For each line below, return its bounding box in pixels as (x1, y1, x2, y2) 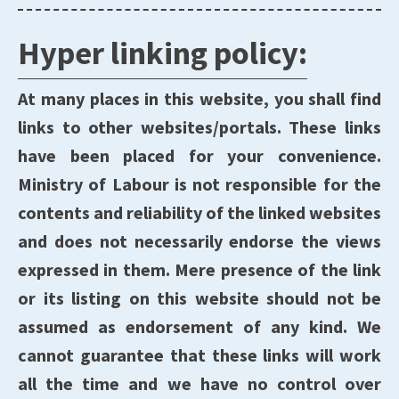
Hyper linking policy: (18, 33, 307, 73)
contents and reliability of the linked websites (18, 201, 381, 224)
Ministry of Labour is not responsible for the (18, 173, 381, 195)
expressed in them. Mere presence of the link (18, 258, 381, 281)
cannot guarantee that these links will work (18, 344, 381, 366)
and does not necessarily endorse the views (18, 230, 381, 252)
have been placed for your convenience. (18, 144, 381, 167)
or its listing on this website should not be (18, 287, 381, 309)
